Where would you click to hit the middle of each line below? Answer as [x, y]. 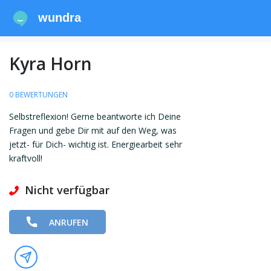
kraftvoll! [26, 158]
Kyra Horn [51, 64]
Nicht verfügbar [67, 190]
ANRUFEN [69, 222]
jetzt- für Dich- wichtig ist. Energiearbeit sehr [96, 145]
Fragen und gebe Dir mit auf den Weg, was [93, 131]
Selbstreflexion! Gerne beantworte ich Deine [95, 117]
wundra [60, 18]
